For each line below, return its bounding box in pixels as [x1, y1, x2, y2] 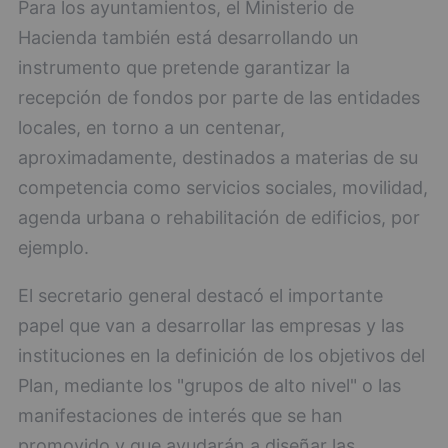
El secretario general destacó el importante [18, 284, 383, 306]
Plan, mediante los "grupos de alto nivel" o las [18, 374, 401, 396]
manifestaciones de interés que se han [18, 404, 343, 426]
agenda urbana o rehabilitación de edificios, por [18, 206, 420, 228]
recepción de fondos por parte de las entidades [18, 86, 420, 108]
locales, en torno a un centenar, [18, 116, 285, 138]
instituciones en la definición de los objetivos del [18, 344, 425, 366]
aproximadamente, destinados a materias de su [18, 146, 418, 168]
